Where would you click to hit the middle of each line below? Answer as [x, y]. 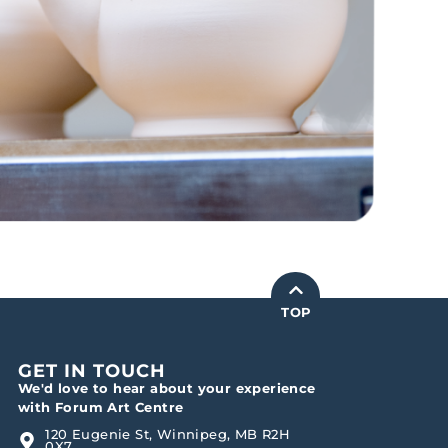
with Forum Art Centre [100, 408]
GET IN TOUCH [91, 371]
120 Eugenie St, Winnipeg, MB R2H [168, 435]
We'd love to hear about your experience [166, 389]
